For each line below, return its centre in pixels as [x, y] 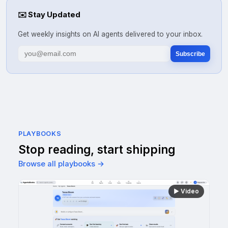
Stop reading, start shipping [97, 149]
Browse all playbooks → [61, 164]
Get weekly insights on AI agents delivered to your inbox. [110, 34]
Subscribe [190, 54]
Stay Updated [53, 15]
